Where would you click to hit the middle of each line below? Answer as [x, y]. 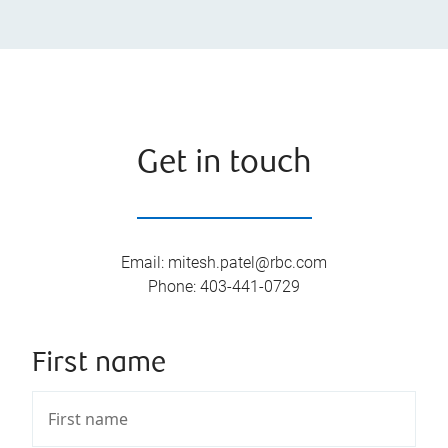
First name [99, 364]
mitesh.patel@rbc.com [247, 262]
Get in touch [224, 164]
